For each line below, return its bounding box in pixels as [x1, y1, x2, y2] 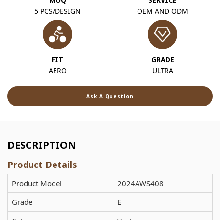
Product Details [7, 158, 77, 170]
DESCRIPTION [7, 138, 76, 152]
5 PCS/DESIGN [34, 6, 81, 16]
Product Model [12, 178, 62, 188]
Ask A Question [86, 92, 134, 100]
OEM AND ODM [137, 6, 188, 16]
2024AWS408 [117, 178, 164, 188]
